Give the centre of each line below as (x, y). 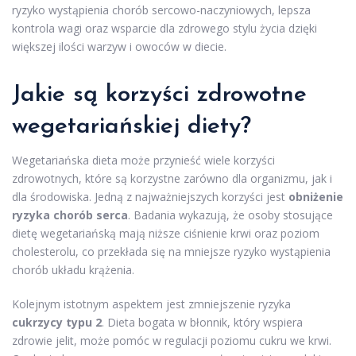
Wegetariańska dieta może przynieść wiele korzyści (143, 161)
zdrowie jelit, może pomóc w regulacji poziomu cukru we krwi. (172, 341)
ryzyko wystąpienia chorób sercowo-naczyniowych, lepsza (161, 10)
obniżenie (316, 197)
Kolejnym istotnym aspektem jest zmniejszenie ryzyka (151, 304)
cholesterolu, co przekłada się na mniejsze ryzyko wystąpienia (171, 252)
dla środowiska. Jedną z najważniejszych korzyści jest (150, 197)
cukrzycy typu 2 (57, 323)
